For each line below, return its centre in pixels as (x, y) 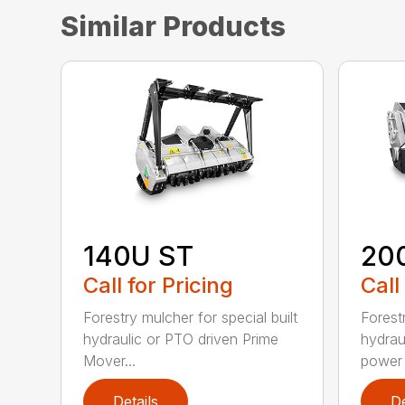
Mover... (110, 361)
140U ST (139, 256)
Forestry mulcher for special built (191, 318)
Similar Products (174, 27)
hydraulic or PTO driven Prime (181, 339)
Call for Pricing (159, 286)
